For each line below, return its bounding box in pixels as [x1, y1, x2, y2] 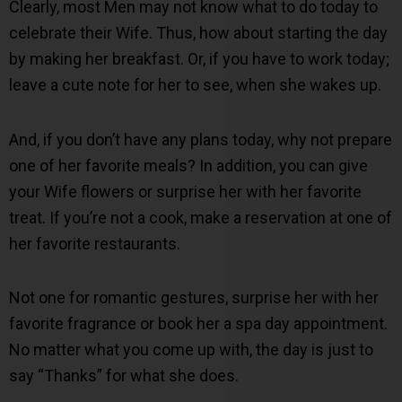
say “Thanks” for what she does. [9, 366, 239, 386]
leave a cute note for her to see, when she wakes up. [9, 75, 381, 95]
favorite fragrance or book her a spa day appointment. [9, 314, 388, 334]
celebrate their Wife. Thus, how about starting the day [9, 23, 388, 43]
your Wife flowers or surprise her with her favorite [9, 181, 362, 201]
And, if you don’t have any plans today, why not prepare [9, 129, 392, 149]
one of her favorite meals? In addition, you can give [9, 155, 368, 175]
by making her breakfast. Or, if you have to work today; [9, 49, 389, 69]
